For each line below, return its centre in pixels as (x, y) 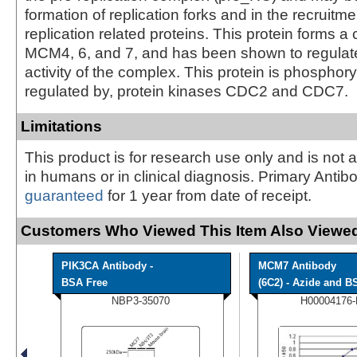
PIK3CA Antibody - (107, 265)
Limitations (61, 126)
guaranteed (64, 195)
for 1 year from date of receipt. (208, 195)
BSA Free (84, 282)
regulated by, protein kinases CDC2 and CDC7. (186, 91)
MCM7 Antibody (297, 265)
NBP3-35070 (141, 300)
